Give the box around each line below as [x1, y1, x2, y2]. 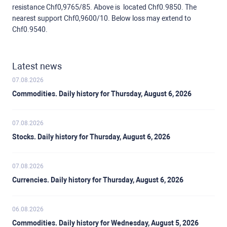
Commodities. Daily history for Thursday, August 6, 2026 [12, 90, 192, 98]
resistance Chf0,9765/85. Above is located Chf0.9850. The [12, 3, 197, 12]
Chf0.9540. [12, 25, 48, 34]
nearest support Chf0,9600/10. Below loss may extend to [12, 14, 191, 23]
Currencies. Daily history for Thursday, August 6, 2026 [12, 176, 183, 184]
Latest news [12, 61, 62, 72]
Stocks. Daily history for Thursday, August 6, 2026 [12, 133, 170, 141]
